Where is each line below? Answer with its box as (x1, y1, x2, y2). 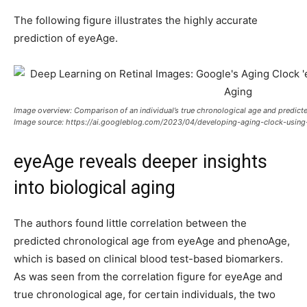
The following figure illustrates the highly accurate (14, 14, 258, 27)
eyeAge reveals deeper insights (14, 151, 267, 173)
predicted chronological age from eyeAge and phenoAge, (14, 234, 290, 247)
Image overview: (14, 106, 74, 115)
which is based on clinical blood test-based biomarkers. (14, 252, 283, 265)
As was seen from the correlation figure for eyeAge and (14, 270, 282, 283)
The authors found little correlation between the (14, 217, 247, 230)
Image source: (14, 117, 64, 127)
